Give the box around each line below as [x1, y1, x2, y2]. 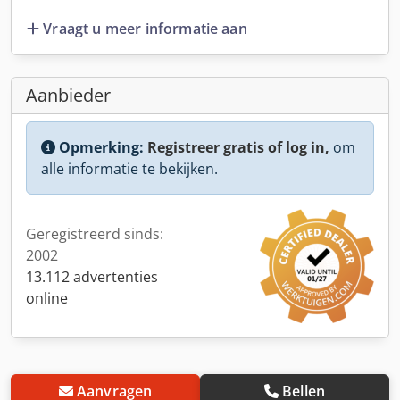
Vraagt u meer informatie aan [43, 18, 247, 38]
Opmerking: [55, 137, 147, 157]
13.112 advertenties [26, 266, 158, 287]
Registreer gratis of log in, [147, 137, 329, 157]
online [26, 287, 68, 308]
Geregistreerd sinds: [26, 223, 163, 244]
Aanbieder [26, 82, 111, 107]
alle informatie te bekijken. [41, 158, 218, 179]
